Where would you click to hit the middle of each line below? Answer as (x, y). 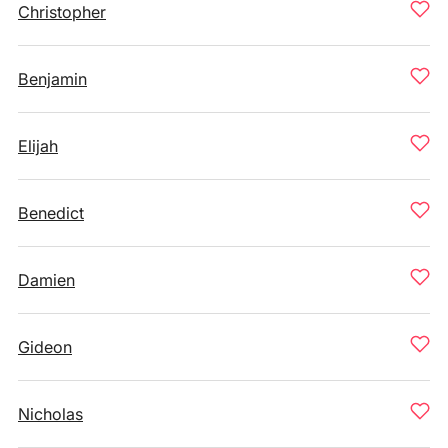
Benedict (51, 213)
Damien (46, 280)
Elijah (38, 146)
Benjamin (52, 79)
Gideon (45, 347)
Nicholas (50, 414)
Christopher (62, 12)
